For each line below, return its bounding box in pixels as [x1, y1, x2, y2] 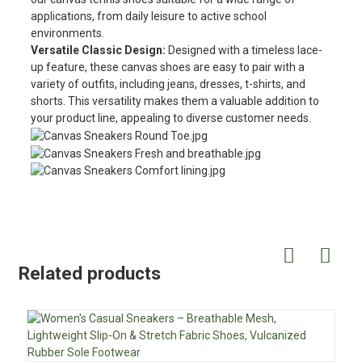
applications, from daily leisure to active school [30, 10, 267, 23]
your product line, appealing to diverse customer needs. [30, 112, 311, 124]
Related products [18, 263, 161, 285]
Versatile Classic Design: [30, 44, 168, 57]
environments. [30, 27, 104, 40]
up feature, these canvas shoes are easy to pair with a [30, 61, 305, 74]
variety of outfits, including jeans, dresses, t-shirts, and [30, 78, 305, 90]
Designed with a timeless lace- [167, 44, 322, 57]
